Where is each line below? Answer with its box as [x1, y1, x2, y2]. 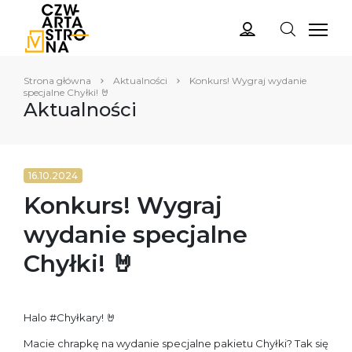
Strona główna [24, 75, 91, 86]
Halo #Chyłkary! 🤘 [24, 311, 116, 324]
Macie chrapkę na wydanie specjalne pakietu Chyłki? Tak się [24, 337, 328, 350]
